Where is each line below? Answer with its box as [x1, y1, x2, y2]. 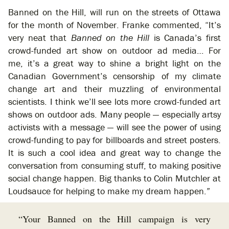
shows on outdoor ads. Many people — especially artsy [8, 108, 221, 121]
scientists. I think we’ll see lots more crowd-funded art [8, 96, 221, 108]
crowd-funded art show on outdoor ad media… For [8, 44, 221, 57]
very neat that [8, 32, 71, 44]
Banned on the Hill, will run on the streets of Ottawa [8, 6, 221, 18]
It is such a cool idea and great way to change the [8, 147, 221, 159]
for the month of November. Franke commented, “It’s [8, 19, 221, 31]
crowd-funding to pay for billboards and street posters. [8, 134, 221, 146]
